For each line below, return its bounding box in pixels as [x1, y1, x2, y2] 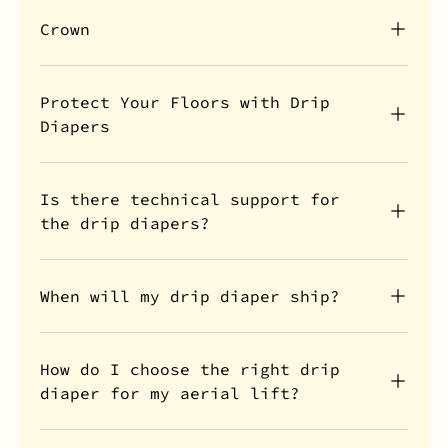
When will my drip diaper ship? [40, 285, 340, 306]
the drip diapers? [40, 212, 210, 233]
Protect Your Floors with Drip [40, 91, 330, 112]
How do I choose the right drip [40, 358, 340, 379]
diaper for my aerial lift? [40, 382, 300, 403]
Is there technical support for [40, 188, 340, 209]
